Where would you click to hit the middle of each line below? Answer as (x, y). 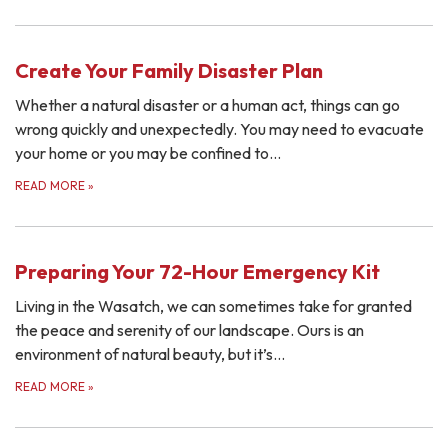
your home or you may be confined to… (148, 152)
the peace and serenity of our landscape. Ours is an (189, 329)
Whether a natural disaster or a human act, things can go (207, 104)
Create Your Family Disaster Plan (169, 70)
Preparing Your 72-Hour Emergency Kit (197, 271)
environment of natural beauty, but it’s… (150, 353)
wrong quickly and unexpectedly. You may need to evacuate (219, 128)
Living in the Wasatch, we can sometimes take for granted (213, 305)
